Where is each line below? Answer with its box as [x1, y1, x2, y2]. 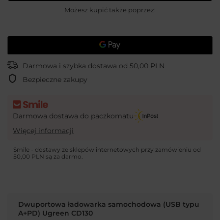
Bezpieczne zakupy [23, 75, 87, 84]
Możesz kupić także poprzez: [64, 5, 156, 14]
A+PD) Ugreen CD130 [18, 209, 93, 218]
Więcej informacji [13, 126, 74, 135]
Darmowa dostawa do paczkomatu [13, 111, 134, 121]
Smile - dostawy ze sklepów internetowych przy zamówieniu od [13, 145, 201, 153]
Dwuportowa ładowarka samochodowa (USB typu [18, 200, 199, 209]
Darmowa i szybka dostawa [23, 61, 117, 70]
